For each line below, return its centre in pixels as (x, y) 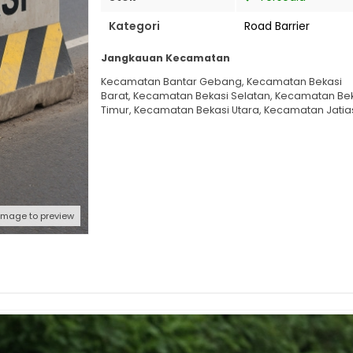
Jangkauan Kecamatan (165, 58)
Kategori (134, 26)
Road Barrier (277, 26)
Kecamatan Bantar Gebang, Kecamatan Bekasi (221, 82)
